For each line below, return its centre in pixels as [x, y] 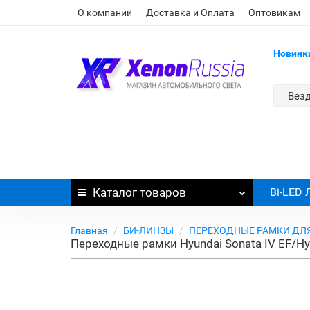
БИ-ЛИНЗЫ [148, 230]
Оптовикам [274, 12]
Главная [89, 230]
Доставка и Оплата [190, 12]
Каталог [115, 192]
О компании [105, 12]
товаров [162, 192]
